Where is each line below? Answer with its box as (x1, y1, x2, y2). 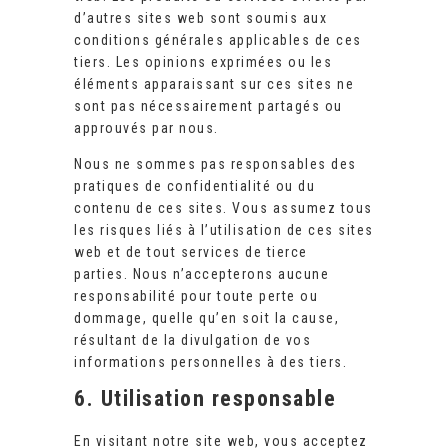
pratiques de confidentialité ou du (74, 178, 315, 195)
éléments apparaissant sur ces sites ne (74, 76, 354, 93)
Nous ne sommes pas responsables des (74, 156, 357, 173)
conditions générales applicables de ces (74, 32, 362, 49)
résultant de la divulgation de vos (74, 332, 311, 349)
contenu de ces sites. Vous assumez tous (74, 200, 373, 217)
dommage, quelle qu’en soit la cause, (74, 310, 339, 327)
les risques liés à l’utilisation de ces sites (74, 222, 374, 239)
